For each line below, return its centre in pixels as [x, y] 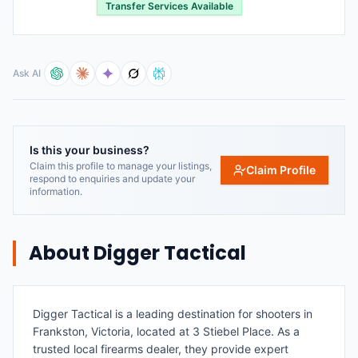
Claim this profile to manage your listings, [121, 166]
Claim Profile [281, 170]
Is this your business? [89, 150]
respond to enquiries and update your [112, 179]
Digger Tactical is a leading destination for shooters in [173, 314]
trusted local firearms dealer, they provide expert [161, 349]
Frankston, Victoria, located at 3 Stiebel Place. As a [166, 331]
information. [56, 191]
